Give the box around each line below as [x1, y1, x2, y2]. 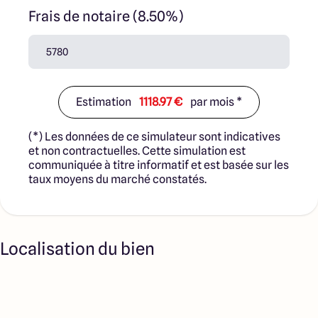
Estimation [76, 95, 133, 109]
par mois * [188, 95, 242, 109]
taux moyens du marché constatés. [28, 172, 207, 186]
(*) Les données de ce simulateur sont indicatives [28, 130, 280, 143]
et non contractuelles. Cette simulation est [28, 144, 246, 158]
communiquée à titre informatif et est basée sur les [28, 158, 289, 172]
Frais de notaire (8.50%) [28, 8, 183, 25]
